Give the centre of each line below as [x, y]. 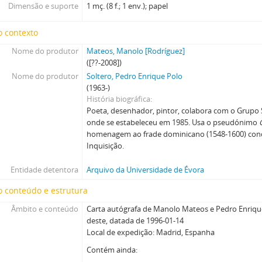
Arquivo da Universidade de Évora [146, 170]
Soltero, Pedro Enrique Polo [135, 76]
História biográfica [119, 99]
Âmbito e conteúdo [44, 209]
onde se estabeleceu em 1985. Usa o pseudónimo [173, 122]
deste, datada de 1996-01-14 [135, 220]
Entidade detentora [44, 170]
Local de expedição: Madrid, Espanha [151, 232]
